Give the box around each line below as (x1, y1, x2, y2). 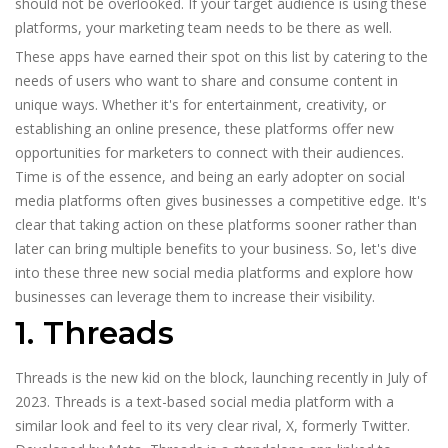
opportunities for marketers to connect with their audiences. (15, 143, 404, 163)
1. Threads (15, 314, 174, 353)
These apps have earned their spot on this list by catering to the (15, 47, 428, 67)
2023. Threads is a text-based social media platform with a (15, 392, 394, 412)
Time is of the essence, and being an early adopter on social (15, 167, 405, 187)
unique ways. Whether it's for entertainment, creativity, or (15, 95, 386, 115)
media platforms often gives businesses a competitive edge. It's (15, 191, 427, 211)
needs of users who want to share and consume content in (15, 71, 398, 91)
